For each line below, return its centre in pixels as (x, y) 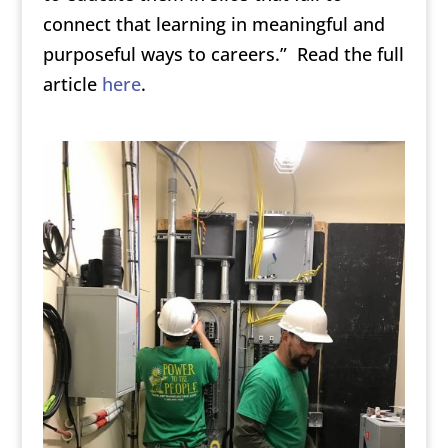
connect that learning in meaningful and (213, 24)
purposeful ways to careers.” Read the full (223, 54)
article (72, 84)
